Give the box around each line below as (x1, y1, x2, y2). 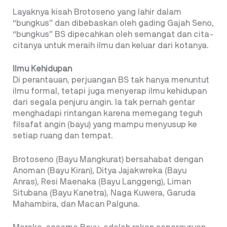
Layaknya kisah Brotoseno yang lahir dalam (13, 8, 181, 16)
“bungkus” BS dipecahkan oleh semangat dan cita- (13, 30, 214, 39)
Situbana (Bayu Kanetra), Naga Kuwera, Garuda (13, 188, 196, 197)
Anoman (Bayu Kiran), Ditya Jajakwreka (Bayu (13, 166, 186, 175)
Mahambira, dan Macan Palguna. (13, 200, 140, 208)
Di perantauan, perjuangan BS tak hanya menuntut (13, 76, 209, 85)
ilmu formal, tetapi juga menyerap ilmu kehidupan (13, 87, 207, 96)
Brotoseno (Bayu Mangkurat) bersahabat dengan (13, 155, 203, 164)
